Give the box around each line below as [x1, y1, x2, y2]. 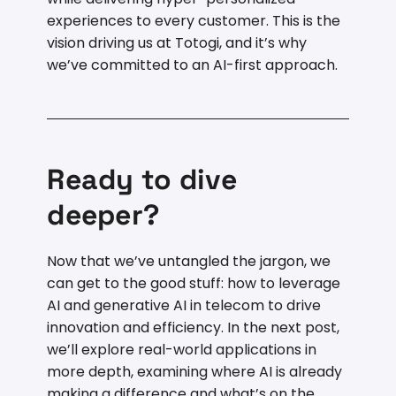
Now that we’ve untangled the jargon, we [47, 251, 331, 272]
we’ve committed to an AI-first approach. [47, 55, 339, 76]
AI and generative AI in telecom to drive [47, 295, 322, 316]
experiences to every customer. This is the [47, 11, 341, 32]
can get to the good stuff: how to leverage [47, 273, 341, 294]
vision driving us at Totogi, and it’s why [47, 33, 308, 54]
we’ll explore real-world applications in [47, 339, 317, 361]
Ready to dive [47, 162, 238, 198]
